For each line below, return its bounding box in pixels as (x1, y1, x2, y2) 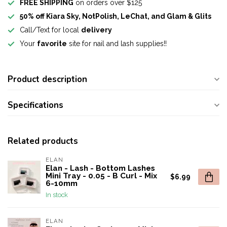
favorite (37, 40, 67, 48)
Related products (8, 135, 78, 147)
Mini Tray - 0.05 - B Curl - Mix (46, 171, 157, 180)
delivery (81, 26, 112, 34)
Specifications (8, 99, 63, 111)
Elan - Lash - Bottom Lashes (46, 164, 155, 173)
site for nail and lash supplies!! (67, 40, 167, 48)
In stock (46, 191, 68, 199)
